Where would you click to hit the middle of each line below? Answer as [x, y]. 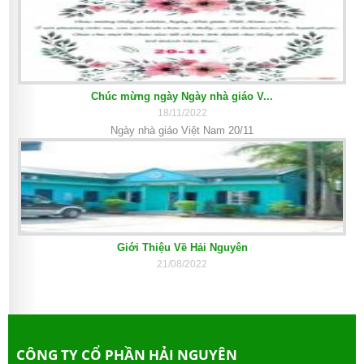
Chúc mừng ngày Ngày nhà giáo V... [182, 97]
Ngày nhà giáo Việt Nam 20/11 [182, 131]
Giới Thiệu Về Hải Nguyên [182, 248]
